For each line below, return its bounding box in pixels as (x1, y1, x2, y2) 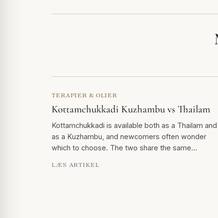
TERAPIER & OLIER (52, 91, 118, 98)
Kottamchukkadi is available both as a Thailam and (52, 121, 217, 129)
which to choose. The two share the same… (52, 143, 197, 152)
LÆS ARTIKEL (52, 161, 100, 168)
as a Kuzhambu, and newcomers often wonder (52, 132, 206, 141)
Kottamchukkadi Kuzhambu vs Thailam (52, 103, 210, 115)
